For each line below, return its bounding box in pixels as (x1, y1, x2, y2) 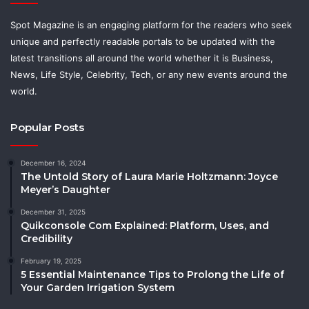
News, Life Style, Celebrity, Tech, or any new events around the (10, 68, 288, 80)
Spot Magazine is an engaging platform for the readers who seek (10, 19, 292, 30)
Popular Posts (10, 120, 84, 134)
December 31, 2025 (21, 207, 86, 216)
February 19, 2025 (21, 256, 81, 265)
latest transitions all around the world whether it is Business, (10, 52, 273, 63)
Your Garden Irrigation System (21, 281, 175, 294)
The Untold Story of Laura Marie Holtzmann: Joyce (21, 170, 278, 183)
